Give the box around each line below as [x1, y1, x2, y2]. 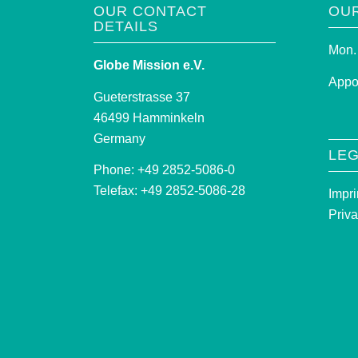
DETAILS [93, 18, 159, 35]
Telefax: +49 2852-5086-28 [93, 184, 246, 198]
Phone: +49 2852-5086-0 [93, 163, 236, 177]
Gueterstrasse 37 [93, 89, 191, 104]
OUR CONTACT [93, 3, 208, 20]
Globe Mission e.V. [93, 58, 205, 73]
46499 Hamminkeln [93, 110, 205, 125]
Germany [93, 131, 146, 145]
